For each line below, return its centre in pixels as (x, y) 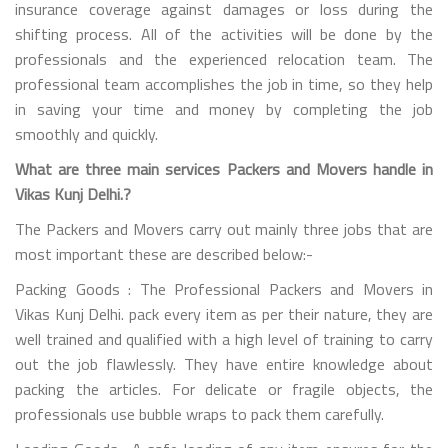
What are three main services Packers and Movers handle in (224, 168)
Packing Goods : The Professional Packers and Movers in (224, 288)
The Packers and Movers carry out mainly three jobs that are (224, 228)
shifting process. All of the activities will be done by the (224, 33)
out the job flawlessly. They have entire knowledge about (224, 363)
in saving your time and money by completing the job (224, 108)
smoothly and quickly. (86, 133)
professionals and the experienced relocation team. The (224, 58)
